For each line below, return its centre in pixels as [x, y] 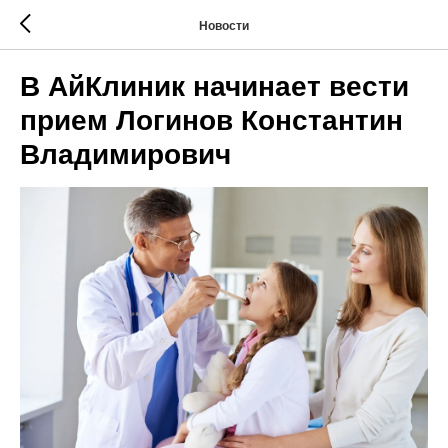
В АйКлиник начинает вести [214, 86]
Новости [224, 25]
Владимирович [125, 154]
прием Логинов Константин [211, 120]
